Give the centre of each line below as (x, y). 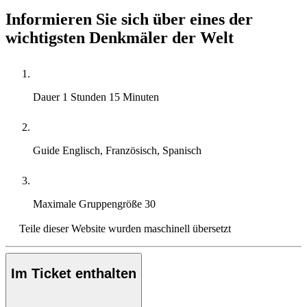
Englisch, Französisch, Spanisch (132, 150)
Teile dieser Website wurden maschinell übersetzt (125, 228)
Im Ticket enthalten (74, 274)
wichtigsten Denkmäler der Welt (120, 37)
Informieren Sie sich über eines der (129, 19)
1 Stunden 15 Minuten (111, 97)
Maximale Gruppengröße (89, 204)
